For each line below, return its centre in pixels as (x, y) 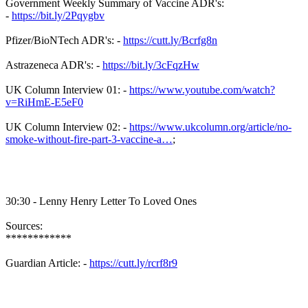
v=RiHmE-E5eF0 (44, 102)
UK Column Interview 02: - (67, 127)
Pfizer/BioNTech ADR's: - (64, 41)
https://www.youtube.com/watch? (202, 90)
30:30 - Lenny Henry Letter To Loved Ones (101, 201)
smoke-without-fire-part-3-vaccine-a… (89, 140)
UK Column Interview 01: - (67, 90)
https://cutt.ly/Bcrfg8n (170, 41)
